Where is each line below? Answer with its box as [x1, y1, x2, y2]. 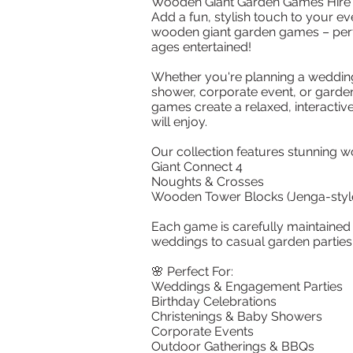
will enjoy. [151, 114, 207, 129]
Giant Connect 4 [151, 159, 243, 174]
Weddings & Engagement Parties [151, 279, 343, 294]
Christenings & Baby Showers [151, 309, 322, 324]
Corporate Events [151, 324, 254, 339]
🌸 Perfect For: [151, 264, 233, 279]
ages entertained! [151, 39, 251, 54]
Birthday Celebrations [151, 294, 277, 309]
